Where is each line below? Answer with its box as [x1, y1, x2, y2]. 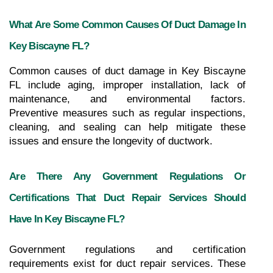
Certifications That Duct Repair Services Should [9, 191, 246, 204]
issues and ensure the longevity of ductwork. [9, 135, 213, 147]
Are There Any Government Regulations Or [9, 169, 246, 182]
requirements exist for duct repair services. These [9, 257, 246, 269]
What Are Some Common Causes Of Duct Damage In [9, 18, 246, 30]
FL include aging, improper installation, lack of [9, 79, 246, 91]
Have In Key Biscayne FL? [9, 212, 125, 225]
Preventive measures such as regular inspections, [9, 107, 246, 119]
